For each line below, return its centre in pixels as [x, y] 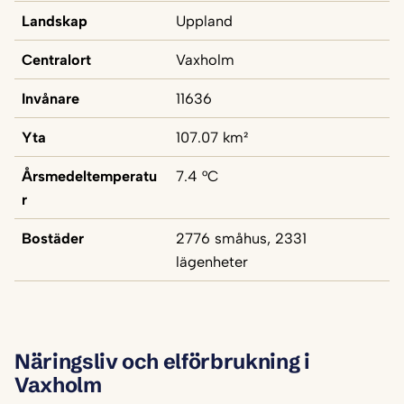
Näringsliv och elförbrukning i [162, 361]
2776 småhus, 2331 [241, 239]
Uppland [204, 21]
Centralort [56, 60]
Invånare [50, 99]
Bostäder [53, 239]
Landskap [55, 21]
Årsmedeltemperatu [89, 176]
